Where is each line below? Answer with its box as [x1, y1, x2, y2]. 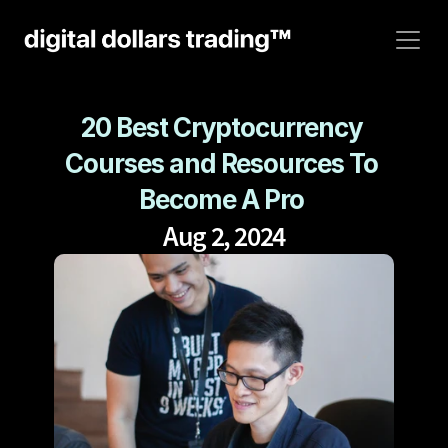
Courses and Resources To [64, 148, 379, 179]
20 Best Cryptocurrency [79, 112, 364, 143]
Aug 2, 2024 [163, 218, 285, 254]
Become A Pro [139, 184, 309, 215]
